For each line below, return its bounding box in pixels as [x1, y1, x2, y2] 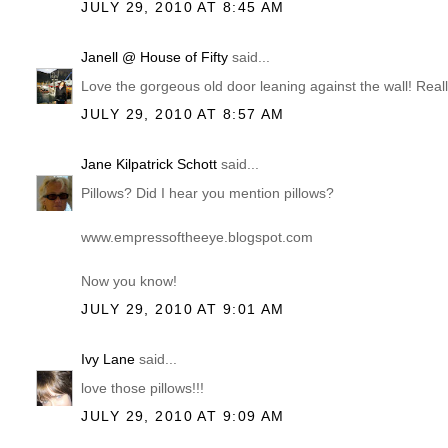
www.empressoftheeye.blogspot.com [81, 228, 314, 245]
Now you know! [81, 272, 178, 289]
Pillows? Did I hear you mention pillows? [81, 184, 335, 201]
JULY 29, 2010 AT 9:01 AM [81, 301, 285, 318]
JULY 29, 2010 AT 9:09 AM [81, 408, 285, 425]
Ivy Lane [81, 350, 136, 367]
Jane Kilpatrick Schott [81, 155, 218, 172]
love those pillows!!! [81, 379, 205, 396]
